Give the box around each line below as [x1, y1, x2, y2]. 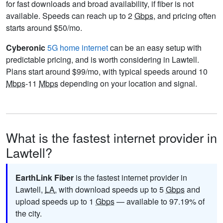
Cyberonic [6, 41, 45, 53]
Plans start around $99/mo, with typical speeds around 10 [6, 65, 208, 77]
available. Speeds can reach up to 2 [6, 9, 134, 21]
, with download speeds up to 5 [55, 183, 166, 195]
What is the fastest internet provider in [6, 128, 217, 146]
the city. [15, 207, 42, 219]
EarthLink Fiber [15, 171, 74, 183]
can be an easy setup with [108, 41, 202, 53]
